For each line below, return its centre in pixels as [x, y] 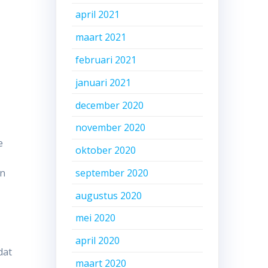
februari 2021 [106, 60]
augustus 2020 [109, 195]
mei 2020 [96, 218]
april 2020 [98, 241]
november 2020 [111, 128]
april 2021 [98, 15]
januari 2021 [103, 82]
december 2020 [110, 105]
